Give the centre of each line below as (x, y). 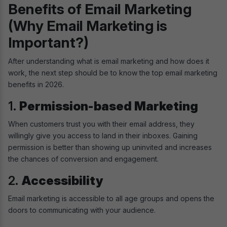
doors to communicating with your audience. (83, 210)
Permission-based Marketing (109, 106)
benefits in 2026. (36, 85)
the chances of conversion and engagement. (83, 159)
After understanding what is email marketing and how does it (109, 61)
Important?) (48, 43)
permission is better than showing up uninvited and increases (110, 147)
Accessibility (62, 181)
